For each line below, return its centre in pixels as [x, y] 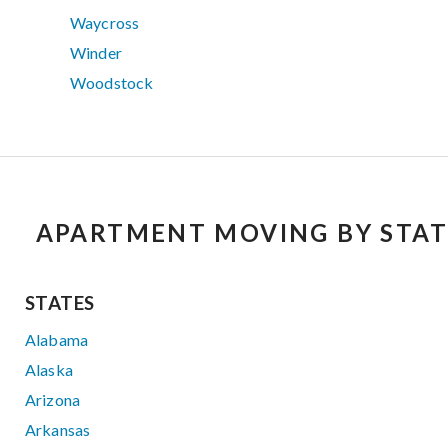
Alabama [57, 340]
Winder [96, 53]
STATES [60, 303]
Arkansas [58, 430]
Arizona [53, 400]
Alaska [49, 370]
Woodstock [112, 83]
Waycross [105, 23]
